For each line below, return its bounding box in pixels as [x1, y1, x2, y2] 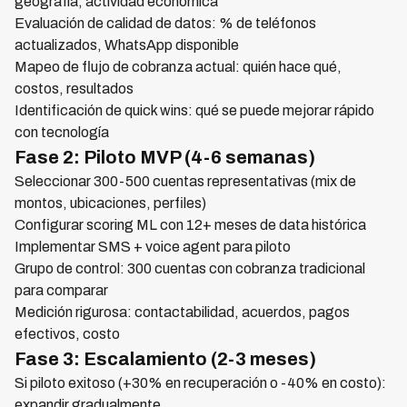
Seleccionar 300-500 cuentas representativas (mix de [15, 174, 356, 189]
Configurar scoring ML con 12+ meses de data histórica [15, 217, 366, 233]
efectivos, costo [15, 326, 120, 342]
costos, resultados [15, 81, 134, 96]
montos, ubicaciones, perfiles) [15, 195, 206, 211]
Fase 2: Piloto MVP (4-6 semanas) [15, 147, 315, 167]
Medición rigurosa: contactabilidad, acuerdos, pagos [15, 304, 350, 320]
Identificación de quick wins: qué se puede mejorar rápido [15, 103, 374, 118]
